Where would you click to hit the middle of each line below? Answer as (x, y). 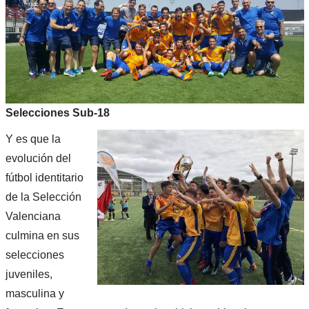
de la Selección (43, 197)
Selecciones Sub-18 (57, 113)
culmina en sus (42, 236)
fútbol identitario (44, 178)
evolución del (38, 159)
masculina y (34, 294)
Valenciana (33, 217)
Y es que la (33, 139)
